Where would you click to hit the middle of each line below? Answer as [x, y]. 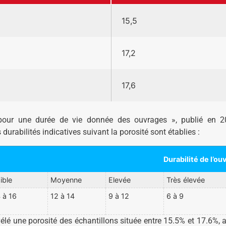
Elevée [120, 180]
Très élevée [186, 180]
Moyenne [66, 180]
